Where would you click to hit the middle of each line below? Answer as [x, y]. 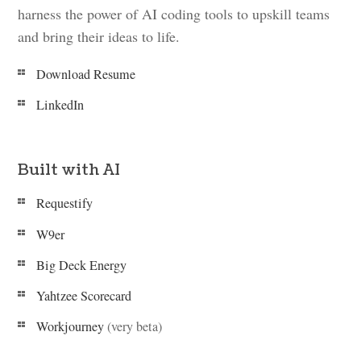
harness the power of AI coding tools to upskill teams [174, 14]
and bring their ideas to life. [99, 37]
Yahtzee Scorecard [84, 295]
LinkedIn [60, 104]
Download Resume [86, 74]
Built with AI [69, 170]
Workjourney [71, 327]
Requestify [65, 203]
